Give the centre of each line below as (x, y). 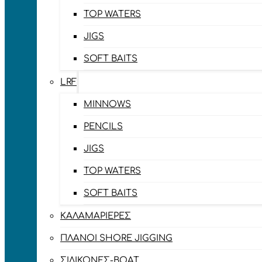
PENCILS (103, 127)
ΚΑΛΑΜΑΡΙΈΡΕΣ (96, 216)
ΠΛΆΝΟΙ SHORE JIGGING (116, 238)
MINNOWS (107, 104)
